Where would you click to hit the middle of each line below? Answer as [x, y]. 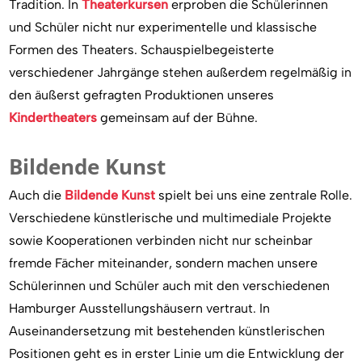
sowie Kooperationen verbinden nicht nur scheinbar [161, 240]
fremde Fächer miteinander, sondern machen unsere [164, 263]
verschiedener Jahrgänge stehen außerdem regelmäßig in [181, 72]
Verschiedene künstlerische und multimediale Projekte [170, 217]
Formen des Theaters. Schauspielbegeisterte [142, 49]
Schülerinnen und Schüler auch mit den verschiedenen [170, 285]
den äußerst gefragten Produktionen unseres [142, 95]
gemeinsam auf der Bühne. [178, 117]
